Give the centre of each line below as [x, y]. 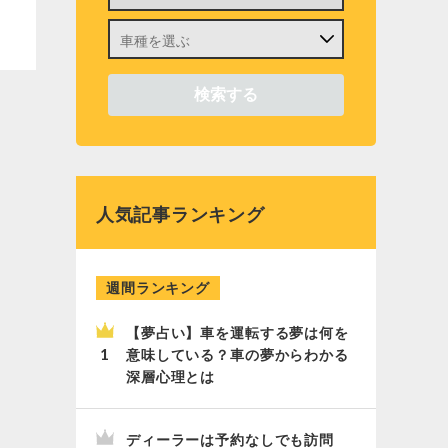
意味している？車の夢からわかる [237, 355]
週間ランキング [158, 288]
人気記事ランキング [180, 215]
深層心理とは [171, 377]
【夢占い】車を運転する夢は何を [237, 333]
